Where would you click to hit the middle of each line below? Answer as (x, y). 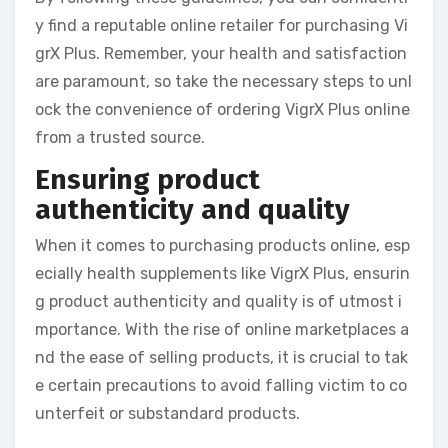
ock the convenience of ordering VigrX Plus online (222, 110)
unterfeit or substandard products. (167, 413)
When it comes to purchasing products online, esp (222, 245)
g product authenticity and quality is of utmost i (218, 301)
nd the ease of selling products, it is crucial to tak (221, 357)
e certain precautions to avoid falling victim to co (221, 385)
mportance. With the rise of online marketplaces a (222, 329)
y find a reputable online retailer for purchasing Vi (221, 26)
